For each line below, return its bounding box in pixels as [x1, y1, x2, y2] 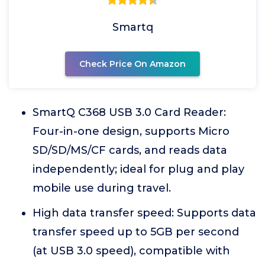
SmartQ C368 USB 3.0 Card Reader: [33, 106, 226, 119]
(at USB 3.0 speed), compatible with [33, 244, 230, 257]
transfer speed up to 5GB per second [33, 225, 239, 238]
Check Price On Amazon [79, 59, 186, 69]
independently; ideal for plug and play [33, 163, 244, 176]
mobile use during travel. [33, 182, 171, 195]
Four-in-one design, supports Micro [33, 125, 230, 138]
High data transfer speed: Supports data [33, 206, 256, 219]
